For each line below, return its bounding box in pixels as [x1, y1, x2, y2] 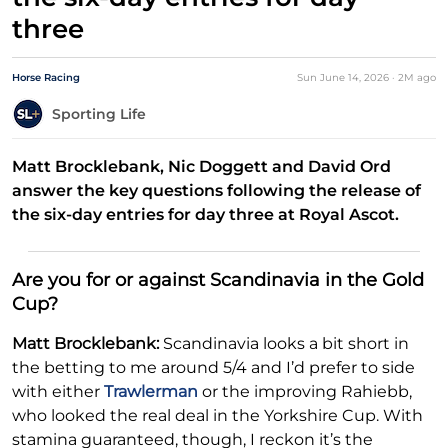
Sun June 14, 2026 [297, 71, 392, 85]
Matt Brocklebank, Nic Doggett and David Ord [12, 157, 391, 177]
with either [12, 382, 104, 402]
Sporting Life [52, 105, 146, 124]
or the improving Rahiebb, [198, 382, 412, 402]
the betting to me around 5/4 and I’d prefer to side [12, 358, 415, 378]
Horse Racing [12, 71, 80, 85]
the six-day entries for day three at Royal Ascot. [12, 205, 399, 225]
